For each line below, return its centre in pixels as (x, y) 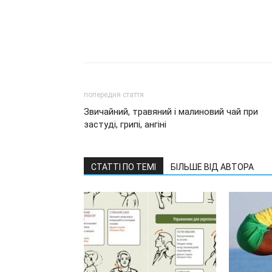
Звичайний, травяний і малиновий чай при (171, 112)
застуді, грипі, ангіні (125, 124)
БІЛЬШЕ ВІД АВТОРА (212, 167)
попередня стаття (114, 95)
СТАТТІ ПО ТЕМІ (124, 167)
